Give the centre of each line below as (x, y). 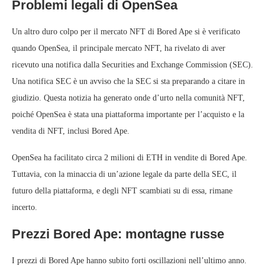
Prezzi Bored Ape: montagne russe (118, 234)
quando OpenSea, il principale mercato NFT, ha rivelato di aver (119, 49)
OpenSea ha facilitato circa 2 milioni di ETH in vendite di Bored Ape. (130, 158)
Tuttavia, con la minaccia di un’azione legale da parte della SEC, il (124, 174)
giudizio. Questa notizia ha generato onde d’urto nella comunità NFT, (128, 98)
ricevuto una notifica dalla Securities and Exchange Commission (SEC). (132, 65)
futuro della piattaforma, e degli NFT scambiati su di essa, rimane (122, 191)
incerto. (25, 208)
